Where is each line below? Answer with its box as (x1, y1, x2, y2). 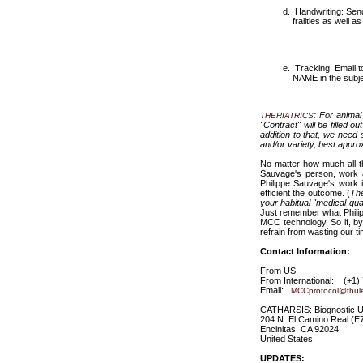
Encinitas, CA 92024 (260, 324, 339, 334)
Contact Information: (260, 246, 350, 256)
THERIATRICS (260, 111, 314, 120)
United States (260, 334, 313, 344)
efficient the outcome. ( (260, 188, 351, 198)
